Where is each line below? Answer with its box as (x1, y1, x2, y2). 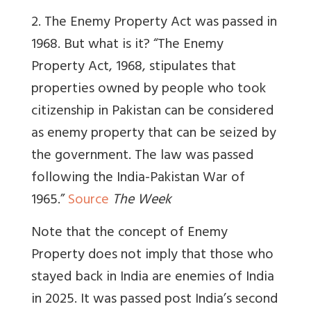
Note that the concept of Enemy (31, 221, 228, 247)
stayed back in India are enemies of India (31, 265, 274, 292)
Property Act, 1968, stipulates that (31, 55, 236, 81)
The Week (112, 188, 171, 215)
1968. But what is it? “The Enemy (31, 33, 224, 59)
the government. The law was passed (31, 144, 253, 170)
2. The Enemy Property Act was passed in (31, 10, 277, 37)
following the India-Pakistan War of (31, 166, 245, 192)
